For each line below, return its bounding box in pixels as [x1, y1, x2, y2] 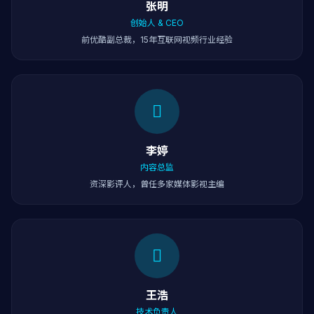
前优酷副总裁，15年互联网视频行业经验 [81, 34, 233, 45]
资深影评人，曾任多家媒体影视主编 [90, 179, 224, 189]
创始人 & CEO [130, 18, 184, 28]
